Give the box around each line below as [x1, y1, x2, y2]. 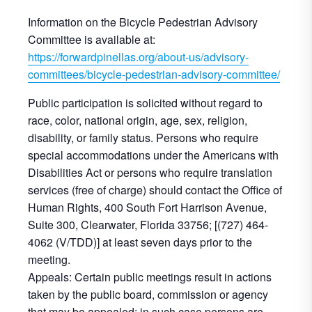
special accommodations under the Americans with [28, 147, 279, 163]
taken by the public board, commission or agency [28, 286, 268, 302]
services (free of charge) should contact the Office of [28, 182, 282, 198]
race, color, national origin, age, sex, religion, [28, 112, 247, 128]
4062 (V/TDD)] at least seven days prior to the [28, 234, 252, 250]
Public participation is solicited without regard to [28, 95, 263, 111]
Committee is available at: [28, 31, 155, 47]
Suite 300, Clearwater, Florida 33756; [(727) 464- [28, 217, 268, 233]
